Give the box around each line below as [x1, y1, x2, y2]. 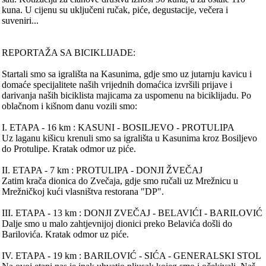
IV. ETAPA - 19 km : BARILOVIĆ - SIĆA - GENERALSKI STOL [2, 251, 262, 261]
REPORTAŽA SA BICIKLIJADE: [2, 47, 136, 58]
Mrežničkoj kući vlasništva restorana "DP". [2, 186, 164, 197]
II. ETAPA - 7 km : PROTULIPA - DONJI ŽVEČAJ [2, 165, 203, 176]
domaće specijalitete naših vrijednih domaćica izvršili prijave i [2, 80, 233, 90]
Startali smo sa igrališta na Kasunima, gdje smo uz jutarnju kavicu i [2, 69, 252, 80]
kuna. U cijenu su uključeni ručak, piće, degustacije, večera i [2, 5, 229, 15]
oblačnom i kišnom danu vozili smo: [2, 101, 138, 112]
